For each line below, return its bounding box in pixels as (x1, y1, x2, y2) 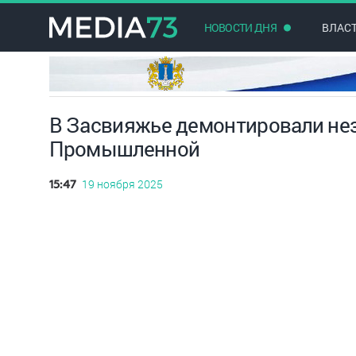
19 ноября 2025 (81, 176, 163, 192)
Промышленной (48, 135, 200, 162)
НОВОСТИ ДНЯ (203, 20, 277, 35)
